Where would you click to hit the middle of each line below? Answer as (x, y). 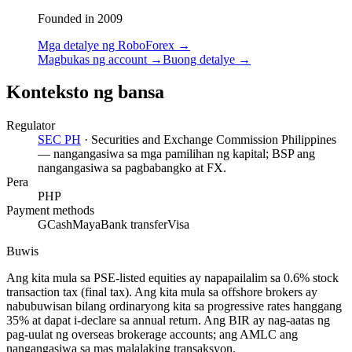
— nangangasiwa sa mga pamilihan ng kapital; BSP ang (176, 154)
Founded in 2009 (80, 18)
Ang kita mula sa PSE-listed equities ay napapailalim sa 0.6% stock (172, 278)
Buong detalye (199, 59)
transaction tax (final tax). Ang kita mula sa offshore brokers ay (162, 292)
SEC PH (59, 140)
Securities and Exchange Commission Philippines (214, 140)
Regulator (31, 126)
